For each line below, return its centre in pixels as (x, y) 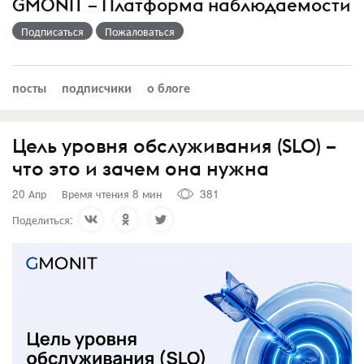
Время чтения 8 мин (112, 194)
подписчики (97, 87)
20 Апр (29, 194)
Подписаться (52, 30)
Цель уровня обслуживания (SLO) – (174, 145)
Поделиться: (43, 219)
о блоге (169, 87)
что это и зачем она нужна (141, 168)
